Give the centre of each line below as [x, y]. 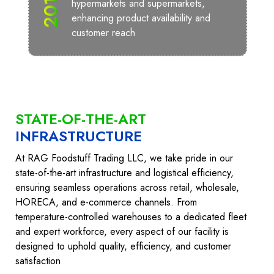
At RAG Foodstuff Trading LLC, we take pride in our [124, 158]
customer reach [103, 33]
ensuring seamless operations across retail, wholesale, [127, 187]
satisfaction [38, 261]
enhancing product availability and [140, 18]
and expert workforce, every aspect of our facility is [122, 231]
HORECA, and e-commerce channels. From [106, 202]
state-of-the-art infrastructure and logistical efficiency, [124, 173]
